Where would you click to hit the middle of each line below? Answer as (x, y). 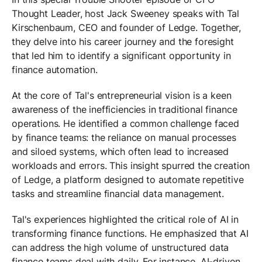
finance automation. (55, 69)
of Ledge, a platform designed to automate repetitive (128, 179)
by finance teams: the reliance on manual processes (124, 137)
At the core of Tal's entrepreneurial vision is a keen (122, 95)
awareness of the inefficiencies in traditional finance (125, 109)
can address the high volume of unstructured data (120, 247)
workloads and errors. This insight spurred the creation (131, 165)
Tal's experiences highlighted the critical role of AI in (125, 219)
